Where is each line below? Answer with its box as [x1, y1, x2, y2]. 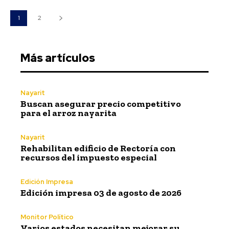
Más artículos [20, 50, 95, 65]
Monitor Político [20, 212, 74, 221]
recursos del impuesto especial [20, 151, 157, 163]
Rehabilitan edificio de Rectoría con [20, 142, 176, 154]
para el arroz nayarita [20, 107, 117, 119]
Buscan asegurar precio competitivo [20, 98, 181, 109]
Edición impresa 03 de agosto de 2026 [20, 187, 181, 198]
